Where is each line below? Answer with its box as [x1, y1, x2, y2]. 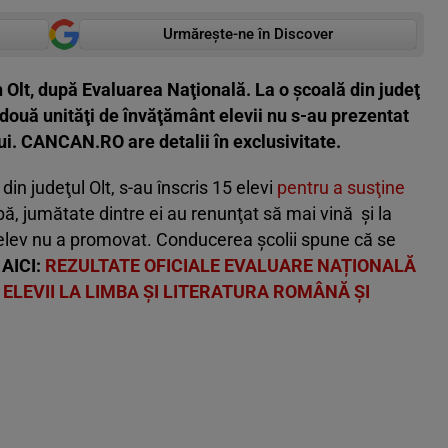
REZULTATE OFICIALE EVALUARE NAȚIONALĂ [45, 255, 416, 277]
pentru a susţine [277, 177, 405, 199]
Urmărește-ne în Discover [163, 25, 333, 44]
